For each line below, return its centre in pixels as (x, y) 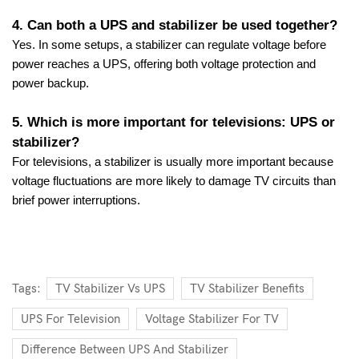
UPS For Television (71, 319)
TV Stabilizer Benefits (247, 288)
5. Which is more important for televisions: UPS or (173, 121)
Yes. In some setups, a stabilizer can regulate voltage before (169, 44)
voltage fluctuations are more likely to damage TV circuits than (174, 181)
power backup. (50, 83)
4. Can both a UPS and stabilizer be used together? (175, 24)
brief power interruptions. (76, 200)
